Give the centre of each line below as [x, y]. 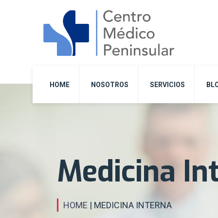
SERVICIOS [168, 84]
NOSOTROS [110, 84]
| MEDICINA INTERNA [130, 205]
